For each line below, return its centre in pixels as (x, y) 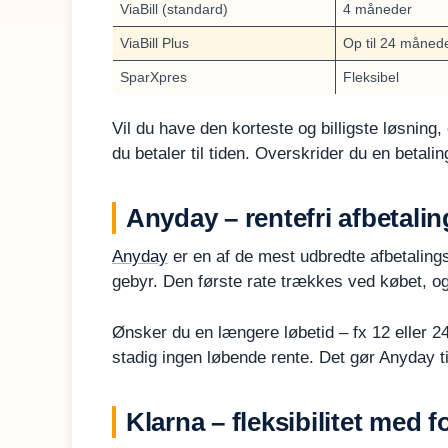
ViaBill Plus (154, 42)
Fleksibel (371, 76)
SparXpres (153, 76)
